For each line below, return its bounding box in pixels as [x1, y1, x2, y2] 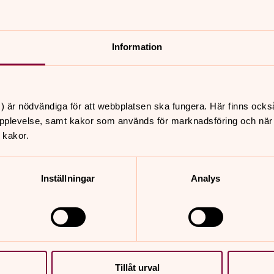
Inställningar [40, 172, 95, 183]
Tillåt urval [114, 262, 160, 273]
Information [111, 41, 163, 52]
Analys [190, 172, 221, 183]
